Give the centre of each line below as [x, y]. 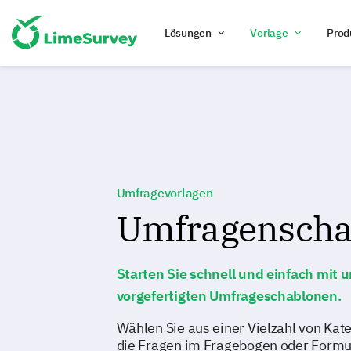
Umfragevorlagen [165, 193]
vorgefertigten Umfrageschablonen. [229, 296]
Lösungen [188, 33]
